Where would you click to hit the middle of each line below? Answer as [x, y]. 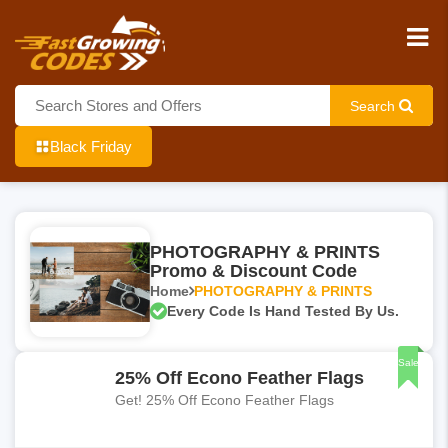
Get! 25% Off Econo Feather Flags [224, 400]
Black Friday [91, 146]
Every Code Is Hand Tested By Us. [283, 311]
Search [372, 105]
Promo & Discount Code [253, 271]
